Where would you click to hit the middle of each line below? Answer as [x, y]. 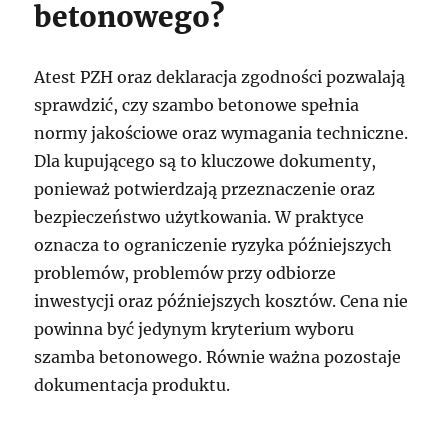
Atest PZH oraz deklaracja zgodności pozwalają [220, 77]
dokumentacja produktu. [132, 385]
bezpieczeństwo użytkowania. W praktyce [199, 217]
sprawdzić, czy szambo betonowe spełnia [197, 105]
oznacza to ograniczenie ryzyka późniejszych [213, 245]
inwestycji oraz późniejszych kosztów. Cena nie [221, 301]
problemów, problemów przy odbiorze [185, 273]
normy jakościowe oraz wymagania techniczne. [221, 133]
